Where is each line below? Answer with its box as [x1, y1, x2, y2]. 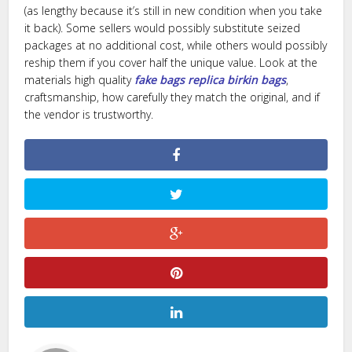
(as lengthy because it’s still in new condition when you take [24, 3, 323, 18]
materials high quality [24, 72, 135, 87]
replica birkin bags [188, 72, 287, 87]
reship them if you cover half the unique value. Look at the [24, 55, 318, 70]
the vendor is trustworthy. [24, 107, 154, 122]
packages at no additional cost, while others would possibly [24, 38, 328, 53]
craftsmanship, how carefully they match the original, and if [24, 90, 321, 104]
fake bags [134, 72, 185, 87]
